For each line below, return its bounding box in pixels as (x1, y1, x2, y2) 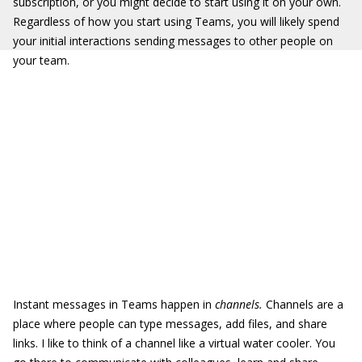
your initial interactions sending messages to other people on (13, 33, 333, 48)
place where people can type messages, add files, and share (13, 316, 327, 331)
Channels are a (263, 297, 343, 312)
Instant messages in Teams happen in (13, 297, 215, 312)
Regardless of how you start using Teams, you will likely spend (13, 14, 339, 29)
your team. (13, 53, 69, 68)
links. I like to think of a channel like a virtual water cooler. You (13, 335, 335, 351)
